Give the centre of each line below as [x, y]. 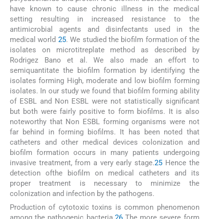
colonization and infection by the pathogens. [82, 193]
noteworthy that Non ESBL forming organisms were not [105, 121]
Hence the [181, 163]
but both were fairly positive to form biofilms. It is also [105, 111]
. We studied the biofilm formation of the [132, 39]
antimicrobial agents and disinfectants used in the [105, 29]
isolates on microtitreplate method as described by [105, 50]
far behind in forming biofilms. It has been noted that [105, 132]
